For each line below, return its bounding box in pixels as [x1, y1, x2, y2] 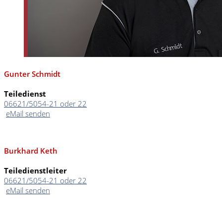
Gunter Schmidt [4, 69, 60, 79]
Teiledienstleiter [4, 166, 67, 176]
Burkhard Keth [4, 146, 57, 156]
